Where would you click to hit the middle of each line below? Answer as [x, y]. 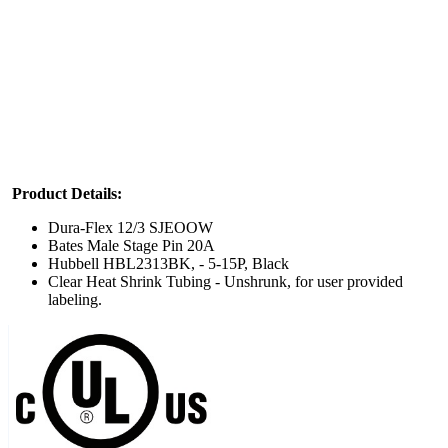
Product [39, 194]
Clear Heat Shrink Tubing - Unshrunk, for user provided [225, 282]
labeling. [75, 300]
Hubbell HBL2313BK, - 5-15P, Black [170, 264]
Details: [96, 194]
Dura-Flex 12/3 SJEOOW [130, 228]
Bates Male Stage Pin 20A [131, 246]
